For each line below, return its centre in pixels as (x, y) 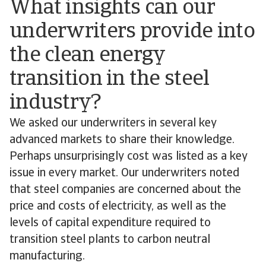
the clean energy (87, 56)
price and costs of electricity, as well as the (118, 207)
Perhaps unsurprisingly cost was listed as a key (129, 157)
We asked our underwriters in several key (113, 123)
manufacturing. (47, 256)
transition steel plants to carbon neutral (110, 240)
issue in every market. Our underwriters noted (124, 173)
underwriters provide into (132, 32)
